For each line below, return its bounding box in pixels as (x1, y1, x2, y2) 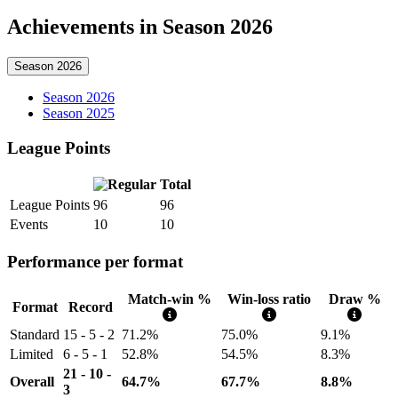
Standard (10, 326, 60, 342)
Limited (10, 346, 53, 362)
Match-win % (128, 291, 211, 306)
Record (68, 298, 113, 314)
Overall (10, 373, 54, 389)
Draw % (328, 291, 381, 306)
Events (10, 217, 48, 233)
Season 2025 (43, 106, 115, 122)
